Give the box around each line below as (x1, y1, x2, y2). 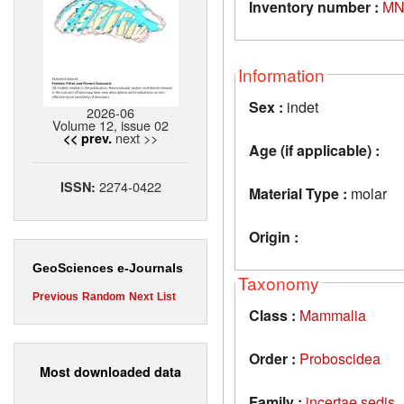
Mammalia (299, 304, 366, 326)
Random (82, 290, 125, 304)
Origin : (249, 225, 298, 247)
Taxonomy (238, 270, 319, 295)
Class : (249, 304, 296, 326)
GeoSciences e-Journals (32, 261, 183, 276)
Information (238, 61, 325, 87)
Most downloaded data (40, 362, 181, 381)
